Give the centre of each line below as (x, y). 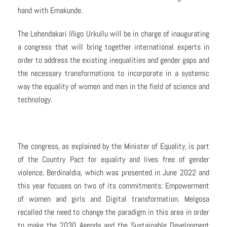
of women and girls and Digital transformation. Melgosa (113, 199)
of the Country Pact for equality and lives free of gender (113, 160)
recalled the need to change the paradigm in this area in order (113, 212)
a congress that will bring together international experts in (113, 47)
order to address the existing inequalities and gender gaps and (113, 60)
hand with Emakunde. (50, 11)
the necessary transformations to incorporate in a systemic (113, 73)
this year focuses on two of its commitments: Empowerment (113, 186)
